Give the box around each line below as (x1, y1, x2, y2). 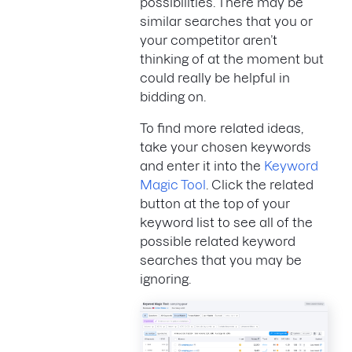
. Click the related (206, 177, 313, 192)
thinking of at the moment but (140, 51, 324, 66)
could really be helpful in (140, 70, 290, 85)
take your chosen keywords (140, 139, 311, 154)
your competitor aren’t (140, 32, 277, 47)
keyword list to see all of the (140, 214, 313, 229)
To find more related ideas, (140, 120, 303, 135)
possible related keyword (140, 233, 295, 248)
